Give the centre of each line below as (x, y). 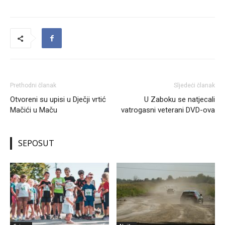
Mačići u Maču (34, 110)
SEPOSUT (36, 143)
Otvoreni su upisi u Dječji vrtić (58, 99)
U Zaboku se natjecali (180, 99)
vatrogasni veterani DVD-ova (168, 110)
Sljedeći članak (194, 85)
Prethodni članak (33, 85)
